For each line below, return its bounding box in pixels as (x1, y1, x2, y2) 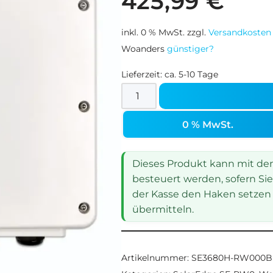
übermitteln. (132, 204, 194, 215)
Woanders (121, 43, 167, 54)
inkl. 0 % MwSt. (121, 27, 185, 38)
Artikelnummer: (121, 252, 191, 263)
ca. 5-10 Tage (164, 69, 218, 80)
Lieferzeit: (121, 69, 165, 80)
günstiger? (166, 43, 214, 54)
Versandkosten (208, 27, 271, 38)
